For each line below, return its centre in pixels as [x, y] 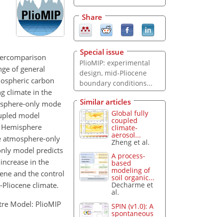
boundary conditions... [116, 83]
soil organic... [133, 178]
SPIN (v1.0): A [133, 206]
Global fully [130, 113]
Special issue [102, 52]
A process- [129, 156]
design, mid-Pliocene [113, 73]
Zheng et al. [131, 142]
